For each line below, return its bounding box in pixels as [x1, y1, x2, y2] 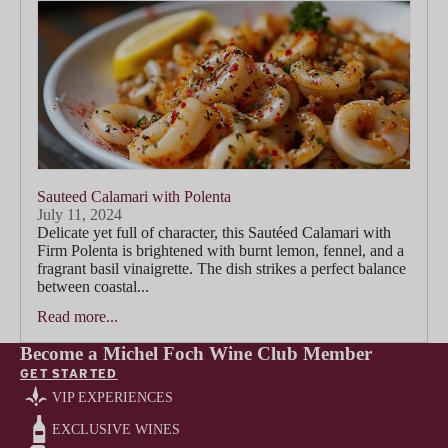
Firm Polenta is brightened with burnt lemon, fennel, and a [37, 242, 404, 260]
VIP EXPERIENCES [52, 389, 173, 405]
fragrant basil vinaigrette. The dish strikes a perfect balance [37, 260, 406, 278]
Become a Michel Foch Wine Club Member [20, 343, 372, 365]
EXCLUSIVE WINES [52, 421, 180, 437]
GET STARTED [20, 365, 118, 382]
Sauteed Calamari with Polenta [37, 188, 231, 206]
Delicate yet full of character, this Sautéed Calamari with [37, 224, 391, 242]
